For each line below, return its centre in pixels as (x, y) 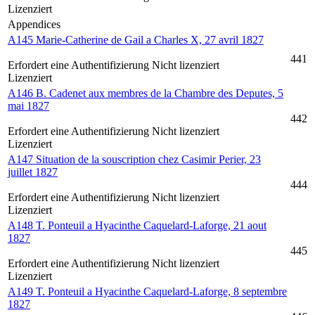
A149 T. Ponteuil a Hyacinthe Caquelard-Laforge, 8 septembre (147, 292)
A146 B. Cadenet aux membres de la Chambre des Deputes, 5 (146, 94)
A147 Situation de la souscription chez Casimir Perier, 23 (134, 160)
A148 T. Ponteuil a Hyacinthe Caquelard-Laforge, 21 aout (137, 226)
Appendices (34, 25)
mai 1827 (28, 106)
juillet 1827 (33, 172)
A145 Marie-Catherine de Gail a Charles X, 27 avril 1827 (136, 40)
